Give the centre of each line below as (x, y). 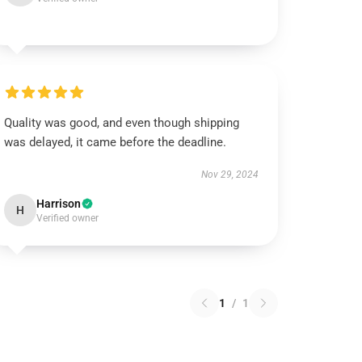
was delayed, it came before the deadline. (116, 142)
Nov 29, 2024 (229, 175)
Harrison (59, 204)
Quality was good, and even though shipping (122, 123)
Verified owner (68, 218)
